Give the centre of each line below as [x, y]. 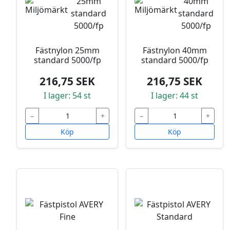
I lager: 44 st [175, 96]
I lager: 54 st [67, 96]
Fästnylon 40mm [175, 51]
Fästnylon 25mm [67, 51]
